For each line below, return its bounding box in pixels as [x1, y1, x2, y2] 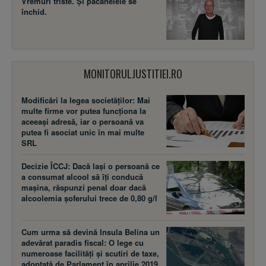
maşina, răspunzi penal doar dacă [21, 181, 146, 193]
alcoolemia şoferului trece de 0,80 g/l [21, 192, 157, 204]
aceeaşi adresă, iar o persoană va [21, 115, 144, 127]
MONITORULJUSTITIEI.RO [84, 65, 182, 81]
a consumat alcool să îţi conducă [21, 170, 143, 182]
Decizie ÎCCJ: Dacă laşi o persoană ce [21, 160, 160, 172]
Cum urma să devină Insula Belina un [21, 226, 160, 237]
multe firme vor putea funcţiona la [21, 104, 146, 116]
